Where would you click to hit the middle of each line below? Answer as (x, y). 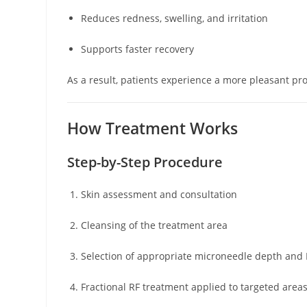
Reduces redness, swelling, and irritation (175, 18)
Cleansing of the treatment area (155, 225)
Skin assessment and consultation (159, 194)
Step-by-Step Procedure (145, 162)
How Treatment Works (153, 128)
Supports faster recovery (138, 49)
